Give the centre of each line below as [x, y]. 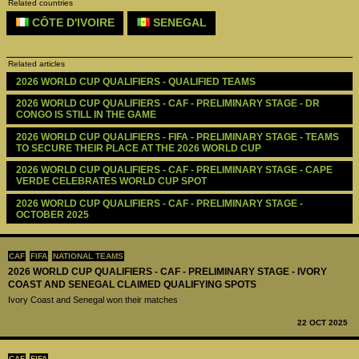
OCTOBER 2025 [52, 214]
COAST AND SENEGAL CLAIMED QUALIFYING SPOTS [132, 284]
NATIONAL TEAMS [88, 256]
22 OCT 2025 [323, 323]
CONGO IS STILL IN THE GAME [86, 115]
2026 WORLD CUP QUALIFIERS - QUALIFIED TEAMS [135, 81]
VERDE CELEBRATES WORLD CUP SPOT [111, 182]
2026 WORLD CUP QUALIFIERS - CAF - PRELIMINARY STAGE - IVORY [167, 272]
